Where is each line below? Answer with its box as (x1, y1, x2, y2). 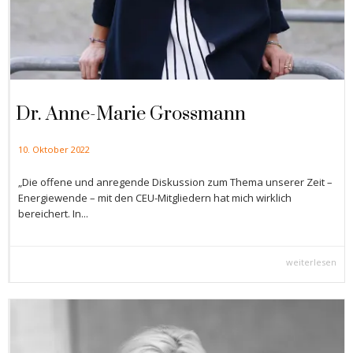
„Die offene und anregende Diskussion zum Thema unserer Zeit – (18, 175, 333, 190)
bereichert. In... (18, 206, 88, 221)
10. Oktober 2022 (18, 143, 90, 156)
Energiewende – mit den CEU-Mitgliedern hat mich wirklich (18, 191, 292, 206)
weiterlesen (286, 256, 336, 269)
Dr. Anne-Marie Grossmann (16, 102, 246, 127)
